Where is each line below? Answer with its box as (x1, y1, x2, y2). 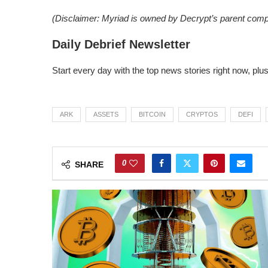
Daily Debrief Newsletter (52, 37, 190, 51)
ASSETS (93, 110, 118, 118)
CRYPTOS (186, 110, 218, 118)
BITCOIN (139, 110, 166, 118)
